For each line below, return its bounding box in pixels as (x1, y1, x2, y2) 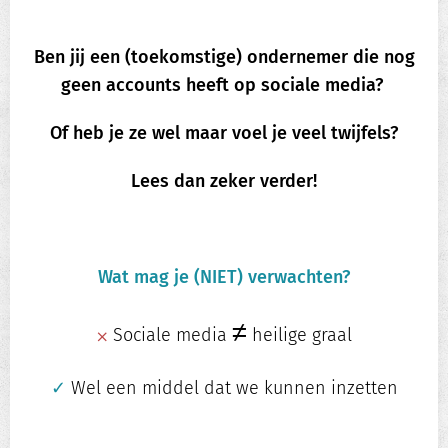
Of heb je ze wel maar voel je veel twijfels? (50, 122, 398, 145)
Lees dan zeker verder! (131, 170, 317, 193)
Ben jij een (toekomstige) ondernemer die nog (33, 46, 415, 69)
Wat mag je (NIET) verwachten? (98, 266, 350, 289)
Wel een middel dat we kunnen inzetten (65, 377, 398, 400)
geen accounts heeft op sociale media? (60, 74, 388, 97)
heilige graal (246, 324, 352, 347)
